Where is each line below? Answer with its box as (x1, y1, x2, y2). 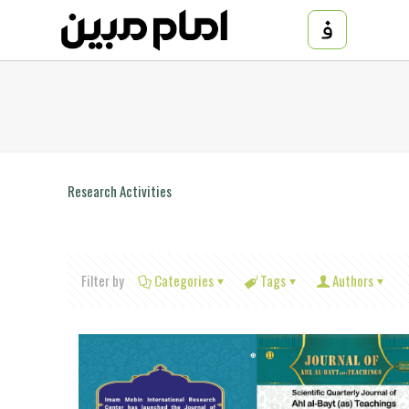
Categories (154, 269, 214, 290)
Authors (332, 269, 373, 290)
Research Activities (68, 180, 173, 201)
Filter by (81, 269, 124, 290)
